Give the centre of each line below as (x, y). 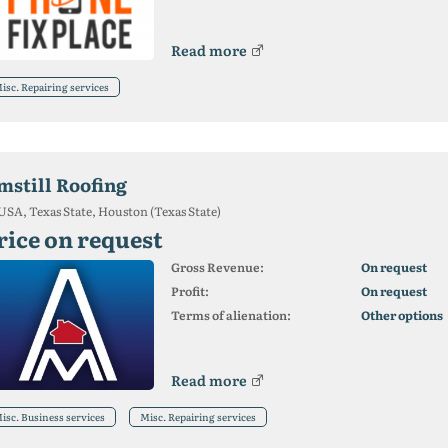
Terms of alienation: (230, 315)
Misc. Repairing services (198, 416)
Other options (401, 315)
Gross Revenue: (217, 267)
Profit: (189, 291)
